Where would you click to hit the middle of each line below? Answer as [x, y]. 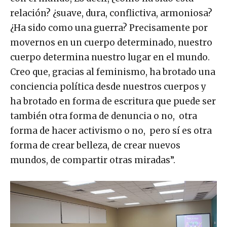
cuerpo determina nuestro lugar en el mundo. [110, 57]
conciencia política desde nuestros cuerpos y [108, 86]
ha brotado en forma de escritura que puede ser [113, 101]
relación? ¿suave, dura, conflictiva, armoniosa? [111, 13]
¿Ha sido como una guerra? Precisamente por [109, 28]
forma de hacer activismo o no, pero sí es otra [111, 130]
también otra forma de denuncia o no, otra [104, 116]
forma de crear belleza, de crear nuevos [95, 145]
